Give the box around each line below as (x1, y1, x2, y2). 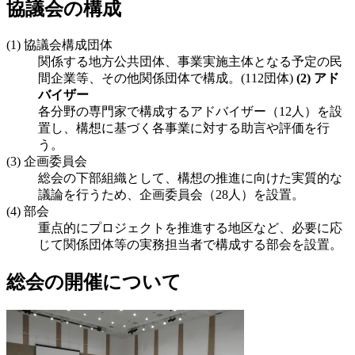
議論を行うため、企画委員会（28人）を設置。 (38, 187, 304, 201)
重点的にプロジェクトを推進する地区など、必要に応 (38, 220, 342, 235)
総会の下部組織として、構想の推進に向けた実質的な (38, 170, 342, 185)
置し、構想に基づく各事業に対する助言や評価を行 (38, 120, 330, 135)
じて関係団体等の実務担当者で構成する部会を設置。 (38, 237, 342, 251)
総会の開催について (6, 271, 181, 292)
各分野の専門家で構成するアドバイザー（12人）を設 (38, 104, 342, 118)
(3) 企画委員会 (6, 154, 87, 168)
